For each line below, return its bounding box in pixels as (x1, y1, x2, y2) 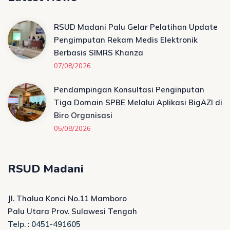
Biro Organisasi (54, 110, 112, 120)
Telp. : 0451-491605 (8, 219, 81, 229)
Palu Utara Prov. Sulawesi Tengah (8, 206, 137, 216)
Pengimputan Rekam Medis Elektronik (54, 35, 198, 45)
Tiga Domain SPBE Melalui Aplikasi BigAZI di (54, 98, 222, 107)
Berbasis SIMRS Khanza (54, 48, 143, 57)
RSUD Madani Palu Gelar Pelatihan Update (54, 22, 218, 32)
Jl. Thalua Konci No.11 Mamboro (8, 194, 127, 203)
